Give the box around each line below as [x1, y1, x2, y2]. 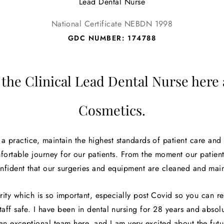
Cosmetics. [78, 101, 145, 119]
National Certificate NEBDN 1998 [51, 18, 173, 30]
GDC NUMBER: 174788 [67, 33, 156, 43]
